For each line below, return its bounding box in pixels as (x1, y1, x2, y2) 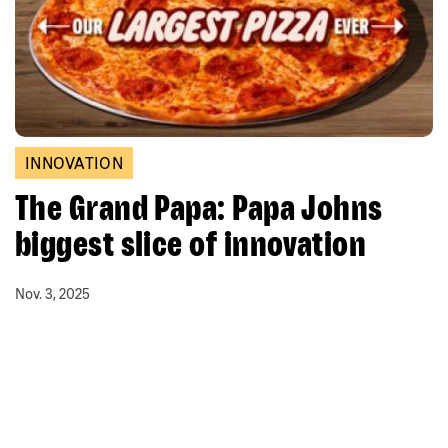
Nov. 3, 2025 (15, 286, 90, 303)
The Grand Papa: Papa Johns (15, 187, 383, 228)
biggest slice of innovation (15, 223, 367, 264)
